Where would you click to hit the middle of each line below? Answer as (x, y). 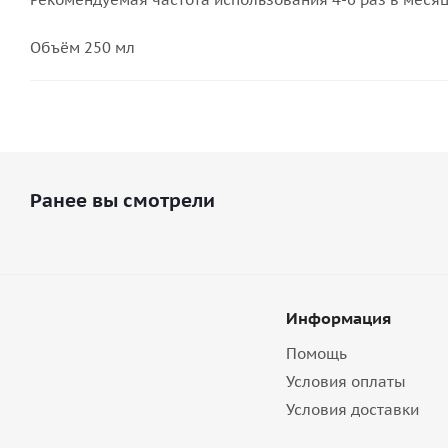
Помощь (316, 353)
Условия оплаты (345, 381)
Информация (338, 318)
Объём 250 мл (82, 47)
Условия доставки (352, 409)
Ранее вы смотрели (122, 200)
